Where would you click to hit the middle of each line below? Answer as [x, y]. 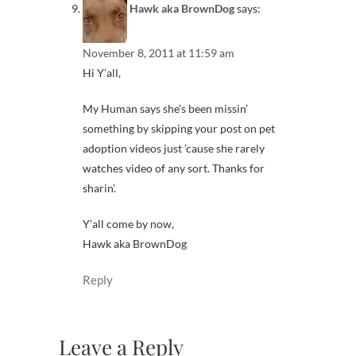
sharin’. [99, 188]
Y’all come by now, [128, 224]
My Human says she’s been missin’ [165, 109]
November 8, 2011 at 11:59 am [159, 53]
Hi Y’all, [102, 73]
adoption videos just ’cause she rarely [174, 149]
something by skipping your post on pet [179, 129]
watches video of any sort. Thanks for [174, 168]
